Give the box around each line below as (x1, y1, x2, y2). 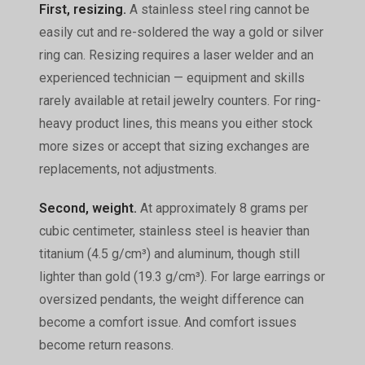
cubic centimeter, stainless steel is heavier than (38, 222, 310, 239)
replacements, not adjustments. (38, 161, 217, 177)
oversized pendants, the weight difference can (38, 291, 304, 307)
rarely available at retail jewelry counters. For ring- (38, 92, 321, 108)
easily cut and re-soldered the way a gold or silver (38, 24, 323, 40)
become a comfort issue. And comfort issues (38, 314, 297, 330)
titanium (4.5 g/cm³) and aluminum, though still (38, 245, 300, 262)
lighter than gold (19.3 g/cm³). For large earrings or (38, 268, 325, 284)
